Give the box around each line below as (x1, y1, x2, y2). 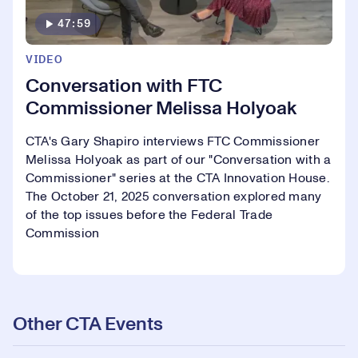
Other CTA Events (13, 314, 163, 334)
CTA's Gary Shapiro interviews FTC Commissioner (26, 134, 320, 148)
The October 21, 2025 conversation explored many (26, 189, 322, 203)
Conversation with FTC (26, 76, 222, 96)
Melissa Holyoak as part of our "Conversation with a (26, 153, 332, 166)
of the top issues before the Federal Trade (26, 208, 273, 221)
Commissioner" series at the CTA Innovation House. (26, 171, 329, 185)
